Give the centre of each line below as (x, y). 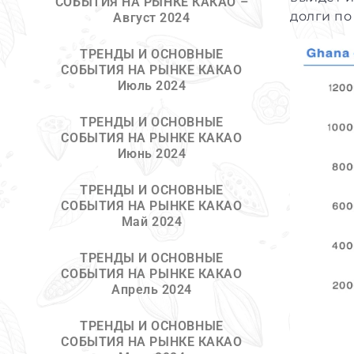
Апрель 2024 (152, 290)
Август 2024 (152, 18)
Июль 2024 (152, 86)
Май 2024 (152, 222)
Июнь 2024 (152, 154)
